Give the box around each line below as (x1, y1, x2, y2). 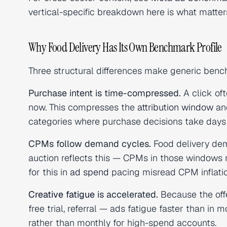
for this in (28, 166, 70, 178)
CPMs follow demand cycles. (28, 138, 151, 149)
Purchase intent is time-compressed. (28, 87, 181, 99)
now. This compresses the (28, 101, 137, 113)
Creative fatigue (28, 188, 95, 200)
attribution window (137, 101, 213, 113)
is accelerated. (95, 188, 158, 200)
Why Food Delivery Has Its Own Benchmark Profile (28, 40, 222, 55)
